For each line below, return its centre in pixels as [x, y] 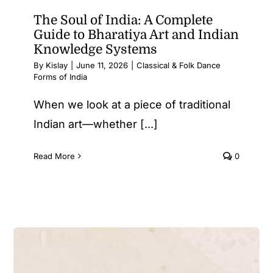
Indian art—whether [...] [96, 124]
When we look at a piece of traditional [132, 105]
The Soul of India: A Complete [123, 20]
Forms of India [60, 77]
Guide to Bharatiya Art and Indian [136, 35]
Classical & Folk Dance [179, 65]
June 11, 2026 [102, 65]
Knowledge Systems [95, 49]
